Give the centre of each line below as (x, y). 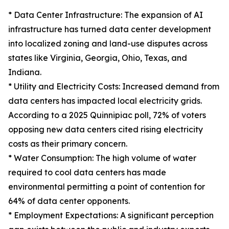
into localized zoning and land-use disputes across (108, 44)
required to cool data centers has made (87, 173)
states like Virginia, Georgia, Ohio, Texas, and (98, 58)
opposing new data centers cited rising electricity (106, 130)
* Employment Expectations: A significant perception (111, 215)
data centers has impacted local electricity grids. (105, 101)
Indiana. (25, 72)
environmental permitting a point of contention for (107, 187)
